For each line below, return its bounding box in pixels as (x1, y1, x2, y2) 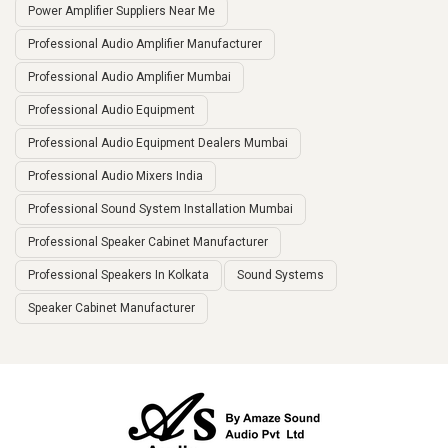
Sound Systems (237, 267, 324, 282)
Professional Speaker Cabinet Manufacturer (28, 234, 268, 249)
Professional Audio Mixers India (28, 168, 203, 183)
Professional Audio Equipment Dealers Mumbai (28, 135, 288, 150)
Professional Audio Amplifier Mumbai (28, 69, 231, 84)
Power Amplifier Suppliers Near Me (28, 3, 215, 18)
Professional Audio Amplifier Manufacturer (28, 36, 262, 51)
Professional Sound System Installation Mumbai (28, 201, 293, 216)
